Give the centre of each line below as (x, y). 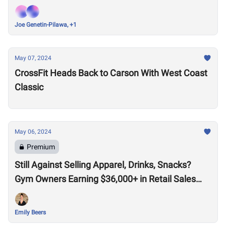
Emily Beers (30, 212)
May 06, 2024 (33, 132)
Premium (41, 147)
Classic (29, 87)
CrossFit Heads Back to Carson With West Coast (111, 73)
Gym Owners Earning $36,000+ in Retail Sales (105, 179)
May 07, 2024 (33, 58)
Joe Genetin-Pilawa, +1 (46, 25)
